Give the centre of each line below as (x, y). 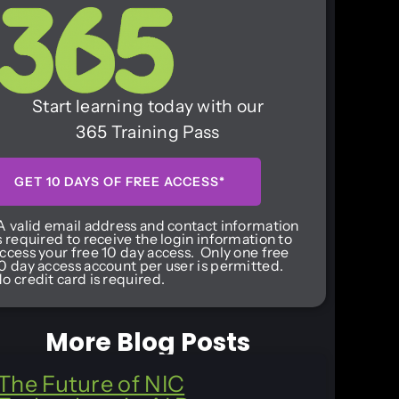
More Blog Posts (148, 342)
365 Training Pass (148, 131)
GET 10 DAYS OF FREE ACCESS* (120, 181)
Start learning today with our (148, 106)
